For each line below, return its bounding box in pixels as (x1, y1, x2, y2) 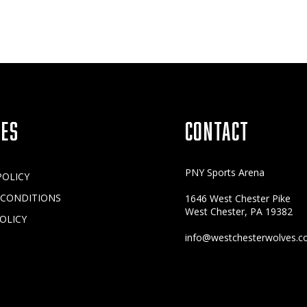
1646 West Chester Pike (184, 192, 291, 206)
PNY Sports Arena (184, 166, 265, 180)
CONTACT (184, 113, 250, 143)
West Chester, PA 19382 (184, 205, 293, 219)
